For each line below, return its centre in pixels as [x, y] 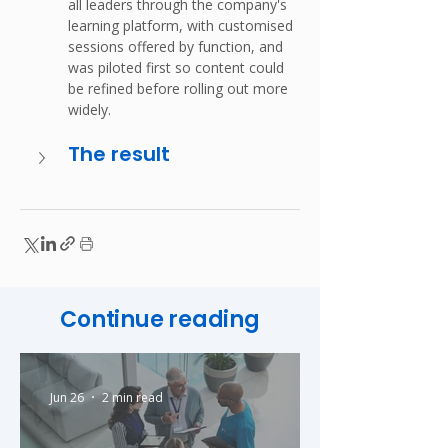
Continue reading [160, 320]
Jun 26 [67, 397]
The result [119, 154]
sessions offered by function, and [177, 47]
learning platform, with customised [182, 26]
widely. [89, 110]
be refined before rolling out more [180, 89]
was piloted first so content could [178, 68]
